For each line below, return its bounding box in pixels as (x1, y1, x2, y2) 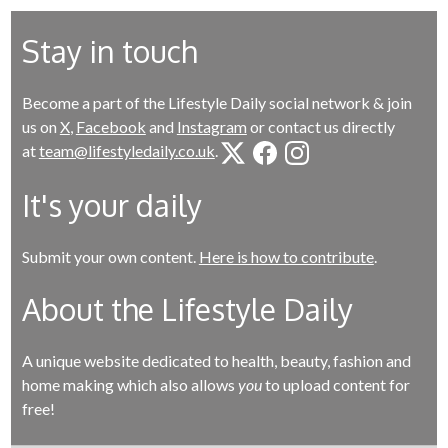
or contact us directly (246, 117, 395, 137)
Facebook (75, 117, 146, 137)
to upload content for (261, 375, 410, 395)
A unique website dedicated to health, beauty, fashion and (21, 351, 411, 371)
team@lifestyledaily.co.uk (38, 141, 215, 161)
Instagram (176, 117, 247, 137)
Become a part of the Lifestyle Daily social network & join (21, 93, 412, 113)
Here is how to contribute (198, 247, 374, 267)
